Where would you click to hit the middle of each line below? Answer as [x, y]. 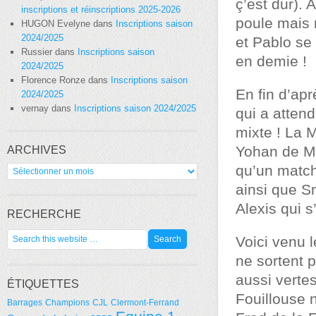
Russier [37, 52]
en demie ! [271, 61]
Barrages [25, 303]
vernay [35, 108]
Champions [67, 303]
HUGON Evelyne [56, 24]
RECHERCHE [44, 214]
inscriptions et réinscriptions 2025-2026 [101, 10]
